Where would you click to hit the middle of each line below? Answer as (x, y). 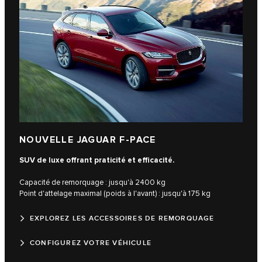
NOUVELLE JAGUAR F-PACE (88, 140)
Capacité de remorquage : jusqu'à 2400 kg (92, 182)
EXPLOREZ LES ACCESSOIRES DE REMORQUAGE (122, 218)
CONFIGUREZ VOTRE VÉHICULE (91, 243)
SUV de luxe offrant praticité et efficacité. (97, 160)
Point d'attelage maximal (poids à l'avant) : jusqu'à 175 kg (115, 193)
